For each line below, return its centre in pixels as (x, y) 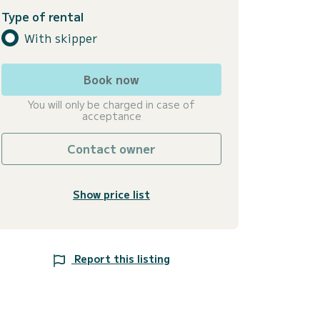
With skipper (61, 37)
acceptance (111, 116)
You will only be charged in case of (111, 105)
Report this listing (122, 259)
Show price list (111, 195)
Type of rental (42, 17)
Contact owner (111, 149)
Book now (111, 80)
